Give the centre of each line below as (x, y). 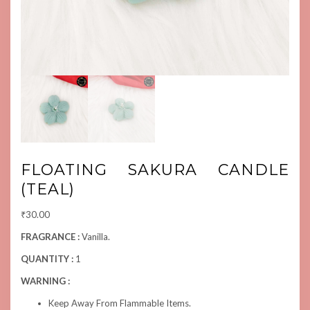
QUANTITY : (48, 259)
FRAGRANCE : (51, 237)
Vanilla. (96, 237)
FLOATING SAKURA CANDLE (155, 170)
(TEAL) (48, 189)
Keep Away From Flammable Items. (120, 303)
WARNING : (45, 281)
